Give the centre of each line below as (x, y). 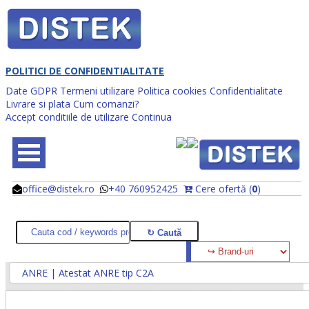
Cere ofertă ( (222, 188)
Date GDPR (31, 90)
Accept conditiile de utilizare (67, 117)
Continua (152, 117)
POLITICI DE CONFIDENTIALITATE (85, 70)
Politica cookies (172, 90)
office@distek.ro (58, 188)
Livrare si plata (38, 103)
